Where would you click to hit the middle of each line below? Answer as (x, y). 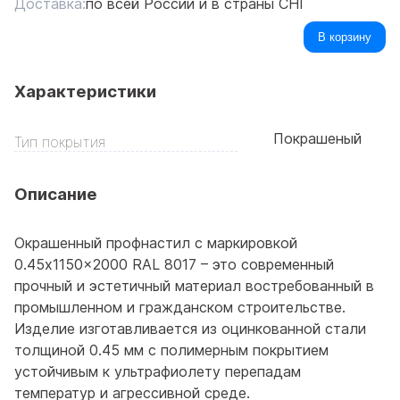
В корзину (345, 37)
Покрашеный (317, 139)
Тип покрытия (60, 142)
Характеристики (85, 92)
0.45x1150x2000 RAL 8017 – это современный (174, 265)
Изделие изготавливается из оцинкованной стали (190, 329)
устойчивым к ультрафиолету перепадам (158, 372)
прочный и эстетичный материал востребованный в (194, 286)
